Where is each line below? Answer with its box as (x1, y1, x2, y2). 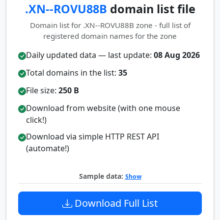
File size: (26, 85, 58, 96)
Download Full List (72, 196, 158, 210)
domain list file (107, 1, 195, 17)
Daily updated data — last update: (26, 50, 154, 60)
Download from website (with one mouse (26, 103, 180, 113)
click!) (26, 114, 47, 125)
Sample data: (79, 171, 125, 181)
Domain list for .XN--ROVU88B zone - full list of (29, 20, 191, 30)
